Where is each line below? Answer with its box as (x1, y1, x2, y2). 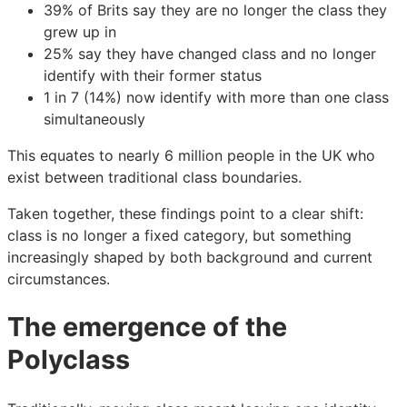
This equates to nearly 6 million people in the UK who (7, 145, 375, 164)
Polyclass (7, 343, 130, 376)
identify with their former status (44, 65, 262, 84)
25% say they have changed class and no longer (44, 44, 376, 63)
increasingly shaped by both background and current (7, 247, 372, 266)
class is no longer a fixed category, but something (7, 225, 352, 244)
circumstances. (7, 269, 110, 288)
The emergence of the (7, 311, 287, 343)
